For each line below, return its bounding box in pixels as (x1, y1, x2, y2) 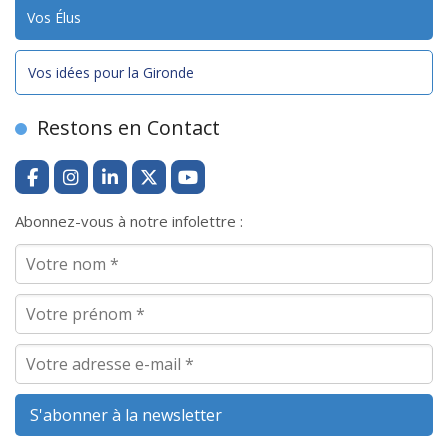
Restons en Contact (37, 113, 220, 141)
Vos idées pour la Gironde (28, 62, 194, 82)
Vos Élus (27, 7, 81, 27)
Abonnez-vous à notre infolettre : (15, 210, 243, 231)
